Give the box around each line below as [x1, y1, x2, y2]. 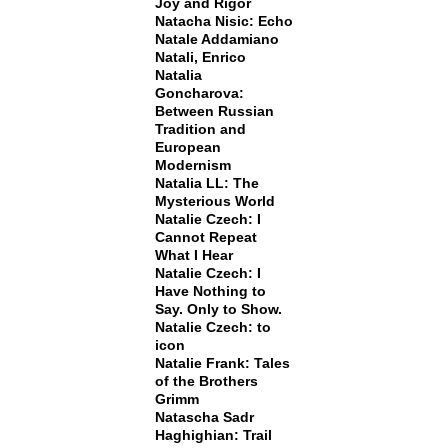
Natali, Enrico [154, 49, 246, 65]
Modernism [154, 157, 231, 173]
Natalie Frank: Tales [154, 355, 290, 371]
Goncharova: [154, 85, 244, 101]
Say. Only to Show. [154, 301, 282, 317]
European [154, 139, 221, 155]
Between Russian [154, 103, 274, 119]
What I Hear [154, 247, 233, 263]
